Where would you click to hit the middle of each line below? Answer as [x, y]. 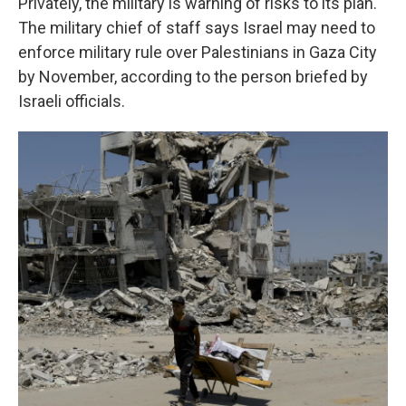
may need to [331, 28]
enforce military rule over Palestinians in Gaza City [198, 52]
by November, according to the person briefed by [193, 77]
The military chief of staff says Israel [150, 28]
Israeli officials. [72, 101]
